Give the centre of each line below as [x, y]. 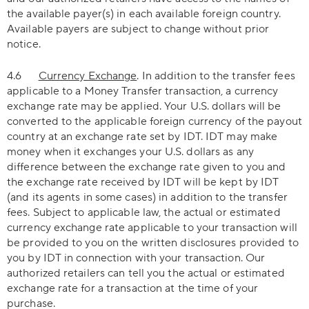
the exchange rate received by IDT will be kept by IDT [143, 182]
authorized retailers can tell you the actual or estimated [146, 273]
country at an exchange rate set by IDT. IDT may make [142, 137]
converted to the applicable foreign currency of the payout [154, 121]
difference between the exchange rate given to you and [147, 167]
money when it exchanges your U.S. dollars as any [130, 152]
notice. [24, 44]
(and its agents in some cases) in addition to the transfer [147, 197]
